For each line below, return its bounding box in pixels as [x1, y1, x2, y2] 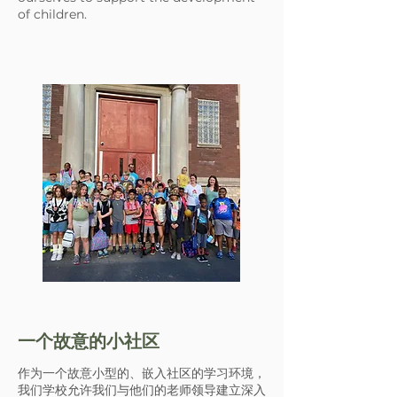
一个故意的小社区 [18, 331, 160, 352]
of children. [18, 6, 87, 22]
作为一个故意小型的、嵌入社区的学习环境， [18, 365, 266, 381]
